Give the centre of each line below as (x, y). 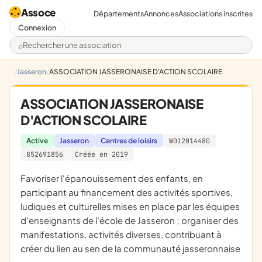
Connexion (37, 27)
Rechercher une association (79, 50)
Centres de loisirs (129, 141)
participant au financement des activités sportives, (127, 192)
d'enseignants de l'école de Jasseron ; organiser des (130, 220)
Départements (119, 13)
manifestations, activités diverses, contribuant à (121, 234)
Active (37, 141)
